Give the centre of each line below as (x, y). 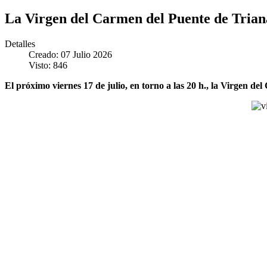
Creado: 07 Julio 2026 (70, 54)
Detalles (20, 44)
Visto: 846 (48, 65)
